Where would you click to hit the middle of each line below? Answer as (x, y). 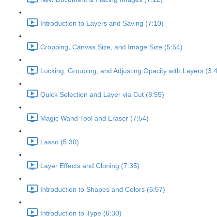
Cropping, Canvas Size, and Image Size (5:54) (111, 47)
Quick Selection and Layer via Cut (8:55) (102, 95)
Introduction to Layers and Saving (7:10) (102, 23)
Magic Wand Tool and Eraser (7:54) (94, 118)
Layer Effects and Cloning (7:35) (90, 166)
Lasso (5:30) (60, 142)
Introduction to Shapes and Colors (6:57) (103, 190)
